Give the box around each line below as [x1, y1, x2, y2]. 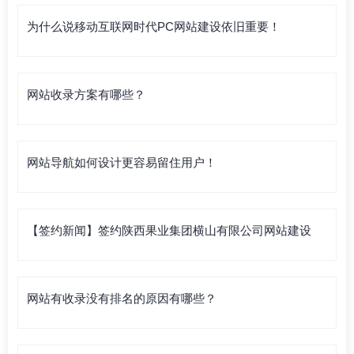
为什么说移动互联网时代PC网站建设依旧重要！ [27, 19, 281, 33]
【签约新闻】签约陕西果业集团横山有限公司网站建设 [27, 223, 311, 237]
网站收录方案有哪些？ [27, 87, 145, 101]
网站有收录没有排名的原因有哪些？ [27, 291, 217, 305]
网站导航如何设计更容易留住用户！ [27, 155, 217, 169]
